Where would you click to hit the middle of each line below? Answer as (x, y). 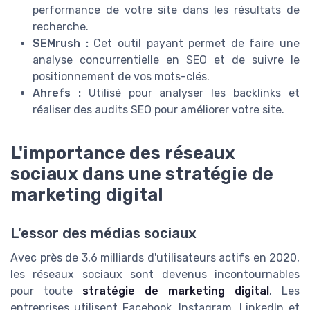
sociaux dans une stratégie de (142, 174)
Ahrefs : (57, 93)
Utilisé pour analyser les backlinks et (190, 93)
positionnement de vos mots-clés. (121, 76)
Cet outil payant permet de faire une (194, 43)
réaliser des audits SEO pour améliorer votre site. (158, 109)
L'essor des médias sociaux (103, 234)
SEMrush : (61, 43)
